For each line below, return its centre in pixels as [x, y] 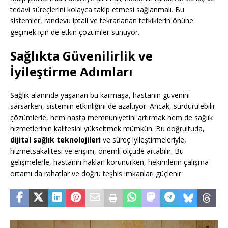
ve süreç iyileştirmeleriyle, [144, 140]
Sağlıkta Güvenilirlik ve [81, 56]
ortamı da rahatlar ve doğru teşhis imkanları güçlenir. [96, 174]
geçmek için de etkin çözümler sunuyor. [75, 32]
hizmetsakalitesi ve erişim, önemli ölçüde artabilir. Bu [97, 151]
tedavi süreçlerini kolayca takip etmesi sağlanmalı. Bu [97, 10]
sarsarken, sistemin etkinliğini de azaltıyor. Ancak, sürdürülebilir [113, 106]
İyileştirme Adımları [72, 72]
